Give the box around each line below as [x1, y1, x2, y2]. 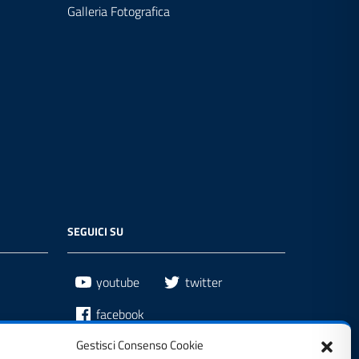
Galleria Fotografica [67, 2, 170, 22]
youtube [96, 272, 139, 292]
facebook [96, 305, 144, 325]
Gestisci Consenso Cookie [76, 336, 204, 354]
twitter [185, 272, 222, 292]
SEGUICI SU [67, 223, 123, 240]
